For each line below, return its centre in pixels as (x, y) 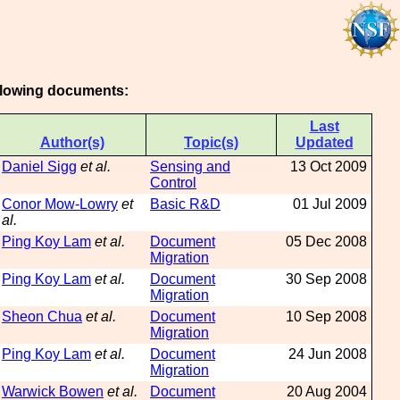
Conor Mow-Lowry (60, 204)
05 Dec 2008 (326, 242)
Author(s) (72, 142)
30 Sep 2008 (326, 279)
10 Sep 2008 (326, 317)
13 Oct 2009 (329, 167)
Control (173, 183)
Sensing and (190, 167)
